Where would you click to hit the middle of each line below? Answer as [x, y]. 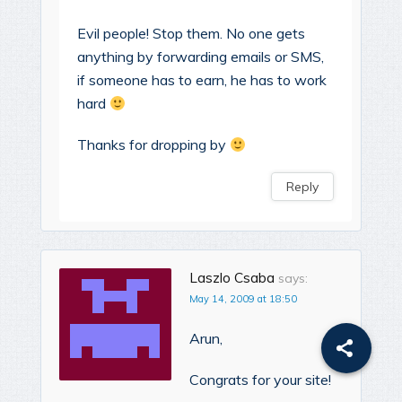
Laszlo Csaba [232, 278]
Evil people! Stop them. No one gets [191, 34]
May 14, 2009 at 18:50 [243, 299]
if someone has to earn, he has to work [202, 80]
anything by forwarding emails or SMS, [201, 57]
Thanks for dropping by [153, 145]
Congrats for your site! [260, 380]
